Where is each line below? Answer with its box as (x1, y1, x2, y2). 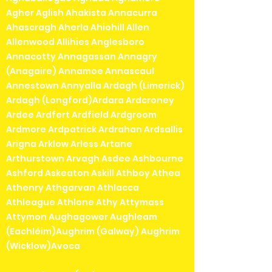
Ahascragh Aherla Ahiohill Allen (6, 21, 149, 33)
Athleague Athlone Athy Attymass (6, 195, 164, 208)
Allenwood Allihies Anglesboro (6, 35, 144, 48)
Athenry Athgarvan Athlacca (6, 181, 139, 194)
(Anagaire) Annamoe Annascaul (6, 64, 154, 77)
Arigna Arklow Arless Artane (6, 137, 132, 150)
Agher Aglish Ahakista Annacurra (6, 6, 157, 19)
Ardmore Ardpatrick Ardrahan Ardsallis (6, 123, 183, 135)
